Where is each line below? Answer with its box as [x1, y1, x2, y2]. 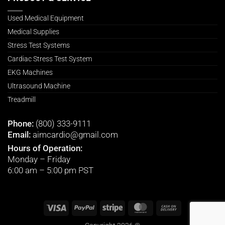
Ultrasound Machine [8, 81, 70, 90]
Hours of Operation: [8, 143, 82, 153]
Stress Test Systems [8, 41, 70, 49]
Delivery [178, 207, 202, 216]
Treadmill [8, 95, 36, 103]
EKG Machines [8, 68, 53, 76]
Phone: [8, 118, 36, 129]
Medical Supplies [8, 27, 59, 36]
